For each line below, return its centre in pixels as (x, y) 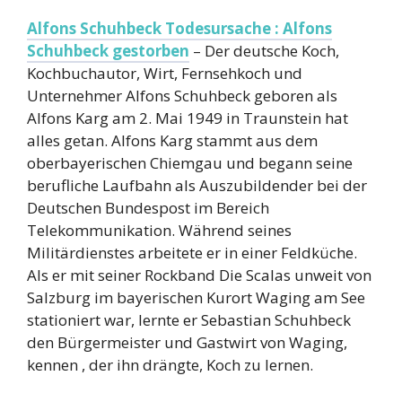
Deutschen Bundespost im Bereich (148, 207)
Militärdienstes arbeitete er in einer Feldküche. (192, 252)
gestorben (151, 50)
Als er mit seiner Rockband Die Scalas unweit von (199, 275)
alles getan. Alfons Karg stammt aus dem (172, 140)
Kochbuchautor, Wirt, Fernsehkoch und (165, 73)
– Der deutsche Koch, (264, 50)
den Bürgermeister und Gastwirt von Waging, (187, 342)
